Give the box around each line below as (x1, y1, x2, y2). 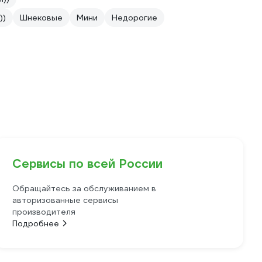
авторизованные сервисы (12, 195, 119, 206)
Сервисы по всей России (12, 156, 163, 172)
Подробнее (12, 218, 60, 229)
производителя (12, 206, 76, 218)
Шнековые (20, 12, 63, 23)
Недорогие (112, 12, 157, 23)
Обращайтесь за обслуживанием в (12, 183, 157, 194)
